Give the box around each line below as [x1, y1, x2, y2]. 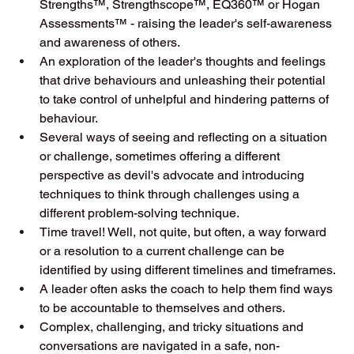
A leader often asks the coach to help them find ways [40, 281, 336, 296]
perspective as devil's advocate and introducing [40, 167, 307, 183]
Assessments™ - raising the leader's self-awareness [40, 15, 335, 31]
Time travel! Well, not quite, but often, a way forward [40, 224, 330, 239]
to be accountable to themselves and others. [40, 299, 288, 315]
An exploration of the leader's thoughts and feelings [40, 53, 329, 69]
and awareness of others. [40, 34, 183, 50]
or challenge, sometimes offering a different [40, 148, 283, 164]
